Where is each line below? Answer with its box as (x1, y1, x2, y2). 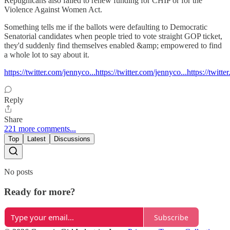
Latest (27, 135, 46, 143)
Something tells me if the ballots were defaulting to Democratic (4, 22, 207, 31)
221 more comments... (4, 124, 76, 133)
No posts (4, 167, 33, 176)
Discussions (54, 135, 90, 143)
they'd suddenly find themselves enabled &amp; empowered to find (4, 41, 222, 50)
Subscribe (154, 212, 188, 222)
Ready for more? (4, 186, 75, 197)
